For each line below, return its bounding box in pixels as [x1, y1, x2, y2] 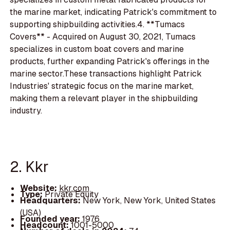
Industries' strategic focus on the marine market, [10, 80, 194, 91]
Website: [20, 182, 59, 194]
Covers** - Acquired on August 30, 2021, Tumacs [10, 31, 196, 42]
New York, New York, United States [82, 195, 216, 206]
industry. [10, 105, 43, 116]
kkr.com [59, 182, 89, 194]
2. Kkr [10, 157, 49, 177]
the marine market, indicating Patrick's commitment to [10, 6, 217, 17]
